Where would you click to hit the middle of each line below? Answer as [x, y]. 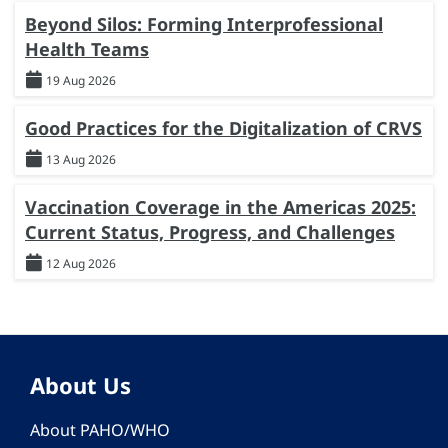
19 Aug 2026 [81, 80]
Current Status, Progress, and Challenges [210, 231]
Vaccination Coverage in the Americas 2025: [220, 206]
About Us [80, 384]
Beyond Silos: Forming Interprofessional [204, 23]
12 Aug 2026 [81, 263]
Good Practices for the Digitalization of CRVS [223, 127]
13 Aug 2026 [81, 159]
